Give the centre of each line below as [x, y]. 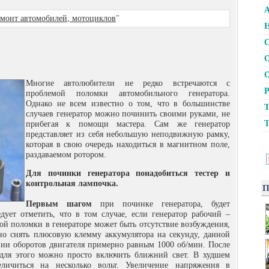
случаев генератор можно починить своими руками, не [128, 114]
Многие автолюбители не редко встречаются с [128, 83]
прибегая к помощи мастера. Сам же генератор [128, 124]
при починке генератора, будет [161, 204]
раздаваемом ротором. [66, 155]
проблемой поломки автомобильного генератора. [128, 93]
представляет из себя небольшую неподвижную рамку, [128, 134]
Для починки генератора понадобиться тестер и [128, 173]
